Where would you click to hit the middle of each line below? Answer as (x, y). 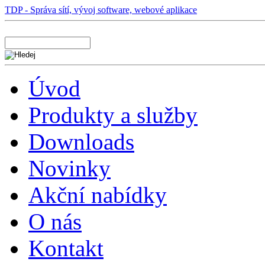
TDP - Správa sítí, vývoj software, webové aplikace (101, 10)
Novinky (70, 168)
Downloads (81, 142)
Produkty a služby (113, 115)
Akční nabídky (98, 195)
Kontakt (66, 248)
